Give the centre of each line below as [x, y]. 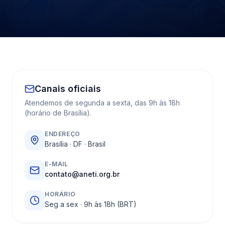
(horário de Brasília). [58, 113]
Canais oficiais [68, 89]
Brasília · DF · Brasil [75, 144]
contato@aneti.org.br [82, 174]
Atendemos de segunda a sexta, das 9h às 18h [102, 103]
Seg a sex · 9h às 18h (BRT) [91, 204]
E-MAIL [57, 164]
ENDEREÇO [63, 134]
